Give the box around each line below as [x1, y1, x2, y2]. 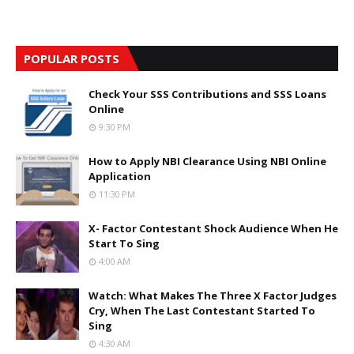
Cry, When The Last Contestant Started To [88, 303, 315, 318]
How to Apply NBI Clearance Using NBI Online [88, 153, 326, 168]
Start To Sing [88, 235, 160, 250]
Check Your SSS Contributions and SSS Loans [88, 86, 326, 101]
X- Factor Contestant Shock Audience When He [88, 220, 338, 235]
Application [88, 168, 151, 183]
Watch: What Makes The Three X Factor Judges [88, 288, 337, 303]
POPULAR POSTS [24, 50, 119, 66]
